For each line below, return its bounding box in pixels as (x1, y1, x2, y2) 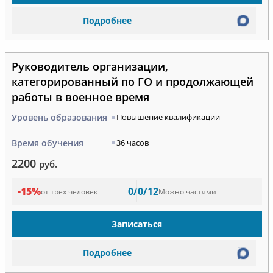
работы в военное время (11, 90, 149, 105)
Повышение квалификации (116, 112, 220, 123)
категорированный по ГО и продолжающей (11, 74, 253, 90)
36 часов (116, 137, 149, 149)
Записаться (111, 218, 162, 230)
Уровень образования (11, 112, 107, 124)
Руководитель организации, (11, 59, 168, 74)
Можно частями (158, 186, 216, 197)
